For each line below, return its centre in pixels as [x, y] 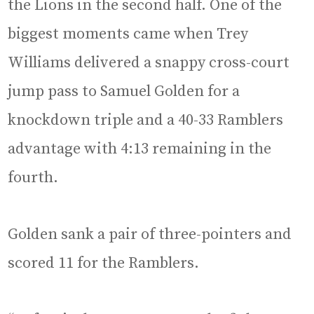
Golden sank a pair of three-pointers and [150, 235]
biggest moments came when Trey [128, 34]
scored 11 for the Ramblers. [104, 264]
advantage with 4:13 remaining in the [140, 149]
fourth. [33, 178]
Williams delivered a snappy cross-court [149, 63]
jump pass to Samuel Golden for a [124, 92]
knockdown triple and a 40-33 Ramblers [146, 121]
